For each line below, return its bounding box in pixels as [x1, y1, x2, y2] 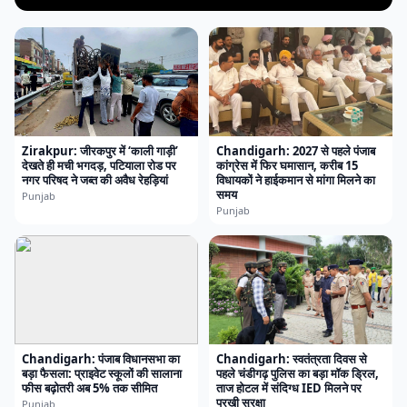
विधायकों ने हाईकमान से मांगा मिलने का [216, 172, 375, 188]
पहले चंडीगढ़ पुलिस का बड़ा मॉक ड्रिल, [216, 365, 379, 382]
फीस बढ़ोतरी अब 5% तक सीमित [22, 380, 157, 396]
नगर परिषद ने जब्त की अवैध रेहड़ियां [22, 172, 168, 188]
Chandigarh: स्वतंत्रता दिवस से [216, 351, 367, 367]
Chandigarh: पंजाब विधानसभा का [22, 351, 180, 367]
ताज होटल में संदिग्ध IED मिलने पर [216, 380, 362, 396]
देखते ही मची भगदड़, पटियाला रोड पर [22, 157, 176, 174]
